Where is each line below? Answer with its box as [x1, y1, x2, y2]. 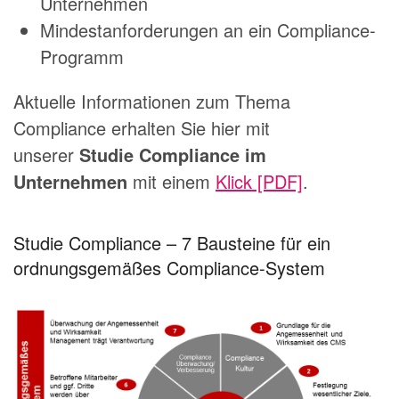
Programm [40, 44, 124, 70]
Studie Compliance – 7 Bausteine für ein [13, 230, 330, 256]
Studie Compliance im [79, 142, 266, 168]
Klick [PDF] [216, 168, 303, 195]
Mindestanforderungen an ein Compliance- [40, 17, 376, 44]
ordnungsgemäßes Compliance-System [13, 255, 325, 281]
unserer [13, 142, 79, 168]
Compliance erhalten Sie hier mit [13, 115, 270, 142]
